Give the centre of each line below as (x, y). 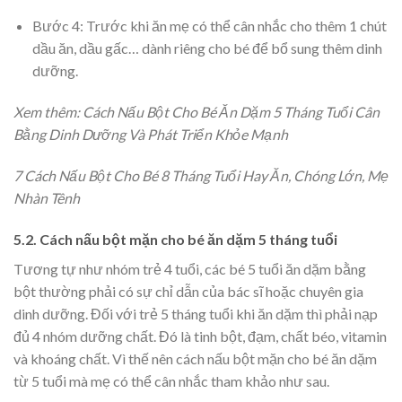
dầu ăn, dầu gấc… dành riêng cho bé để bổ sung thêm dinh (207, 48)
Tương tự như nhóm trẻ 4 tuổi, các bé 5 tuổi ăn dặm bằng (190, 268)
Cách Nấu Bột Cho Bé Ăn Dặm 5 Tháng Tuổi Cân (231, 112)
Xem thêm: (48, 112)
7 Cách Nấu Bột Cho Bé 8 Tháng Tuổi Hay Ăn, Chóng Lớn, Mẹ (201, 176)
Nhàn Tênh (47, 198)
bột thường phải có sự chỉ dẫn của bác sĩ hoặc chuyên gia (188, 291)
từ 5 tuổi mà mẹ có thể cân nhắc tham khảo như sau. (171, 380)
